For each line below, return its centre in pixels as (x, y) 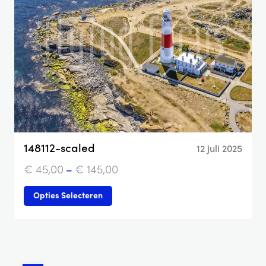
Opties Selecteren (68, 195)
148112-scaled (59, 147)
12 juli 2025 (219, 148)
